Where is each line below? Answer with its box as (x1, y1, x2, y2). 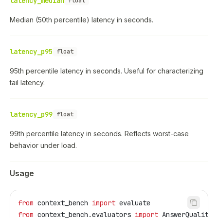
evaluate (115, 199, 150, 207)
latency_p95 (10, 47, 53, 56)
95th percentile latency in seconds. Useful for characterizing (10, 67, 203, 75)
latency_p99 (10, 110, 53, 119)
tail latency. (10, 78, 45, 87)
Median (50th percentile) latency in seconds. (10, 16, 153, 24)
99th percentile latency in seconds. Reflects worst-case (10, 129, 189, 138)
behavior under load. (10, 141, 77, 149)
